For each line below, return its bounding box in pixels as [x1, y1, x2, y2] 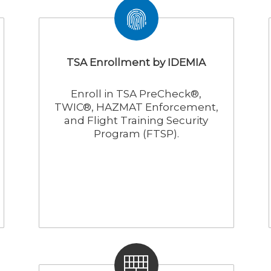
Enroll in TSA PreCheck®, [71, 88, 202, 100]
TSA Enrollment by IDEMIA [67, 56, 206, 68]
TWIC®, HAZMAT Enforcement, [54, 101, 218, 113]
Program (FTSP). [93, 128, 179, 140]
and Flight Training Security [64, 114, 209, 126]
